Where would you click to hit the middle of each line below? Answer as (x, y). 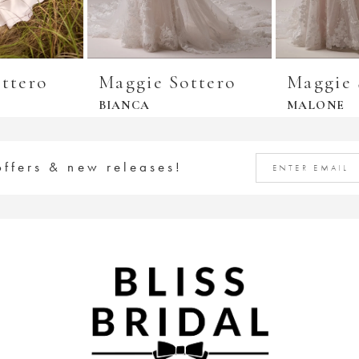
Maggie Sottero (167, 82)
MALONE (316, 105)
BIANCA (124, 105)
